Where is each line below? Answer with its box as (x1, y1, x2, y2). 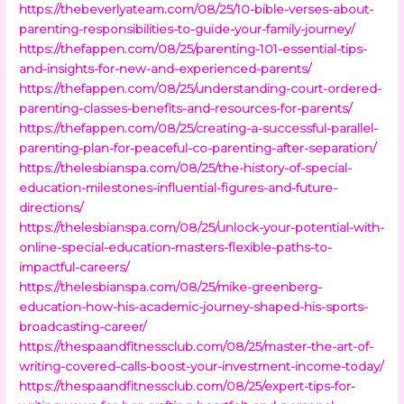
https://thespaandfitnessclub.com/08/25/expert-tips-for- (19, 378, 356, 393)
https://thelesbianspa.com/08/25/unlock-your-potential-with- (19, 219, 385, 234)
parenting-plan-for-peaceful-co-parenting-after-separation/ (19, 140, 377, 155)
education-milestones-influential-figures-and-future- (19, 179, 338, 195)
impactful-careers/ (19, 259, 130, 274)
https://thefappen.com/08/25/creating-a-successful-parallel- (19, 120, 379, 135)
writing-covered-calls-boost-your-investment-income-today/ (19, 358, 384, 373)
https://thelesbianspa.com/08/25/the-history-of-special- (19, 160, 353, 175)
